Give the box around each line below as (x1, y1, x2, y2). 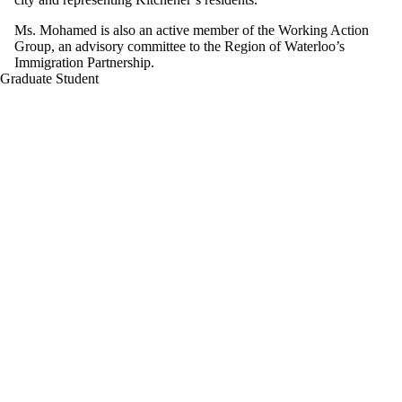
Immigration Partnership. (14, 54, 154, 70)
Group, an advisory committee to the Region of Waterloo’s (14, 38, 345, 54)
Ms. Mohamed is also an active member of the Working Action (14, 22, 369, 38)
